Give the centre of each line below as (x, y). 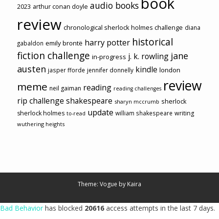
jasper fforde (66, 70)
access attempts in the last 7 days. (160, 208)
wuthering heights (41, 124)
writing (184, 113)
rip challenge (41, 101)
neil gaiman (65, 88)
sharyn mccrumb (137, 102)
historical (153, 42)
